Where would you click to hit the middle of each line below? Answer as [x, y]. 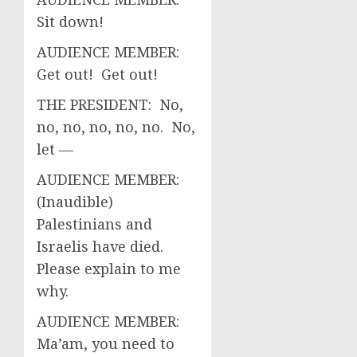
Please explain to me [109, 269]
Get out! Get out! [97, 74]
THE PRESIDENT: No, [110, 104]
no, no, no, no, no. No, [116, 127]
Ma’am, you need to [106, 343]
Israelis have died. [102, 246]
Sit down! [70, 22]
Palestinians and [94, 224]
